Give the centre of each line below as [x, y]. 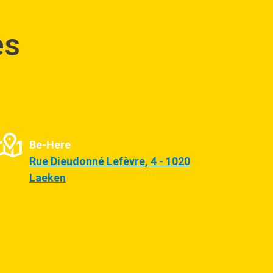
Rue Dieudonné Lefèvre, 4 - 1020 [110, 161]
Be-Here [50, 144]
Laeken [48, 177]
